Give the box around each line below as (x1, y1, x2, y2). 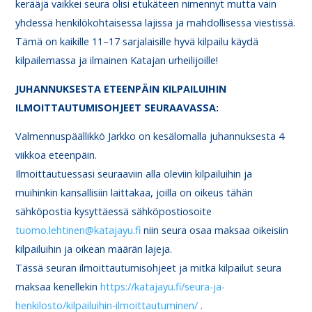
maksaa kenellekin (15, 280, 101, 294)
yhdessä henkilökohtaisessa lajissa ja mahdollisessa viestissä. (15, 15, 296, 29)
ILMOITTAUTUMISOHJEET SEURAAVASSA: (15, 100, 219, 114)
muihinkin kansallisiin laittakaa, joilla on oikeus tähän (15, 186, 253, 200)
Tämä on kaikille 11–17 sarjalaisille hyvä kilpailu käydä (15, 34, 259, 48)
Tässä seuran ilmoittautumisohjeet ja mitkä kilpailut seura (15, 261, 282, 275)
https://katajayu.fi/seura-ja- (100, 280, 226, 294)
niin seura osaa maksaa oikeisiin (141, 224, 289, 237)
